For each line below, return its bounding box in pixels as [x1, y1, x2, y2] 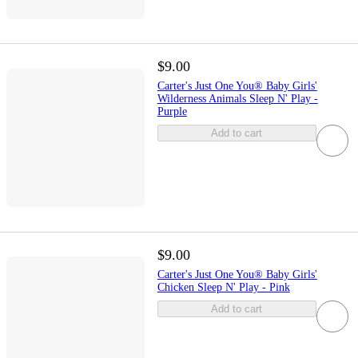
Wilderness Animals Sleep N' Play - [157, 93, 318, 105]
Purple [157, 105, 187, 118]
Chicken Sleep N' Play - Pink [157, 280, 290, 293]
